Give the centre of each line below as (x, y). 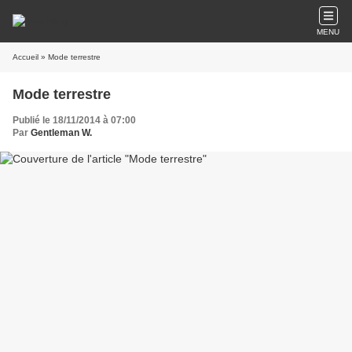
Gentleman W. (61, 133)
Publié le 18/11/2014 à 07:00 (74, 120)
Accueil (26, 57)
